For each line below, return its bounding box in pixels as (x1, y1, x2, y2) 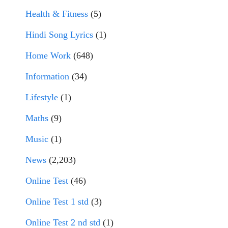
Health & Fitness (25, 9, 88, 19)
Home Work (25, 50, 71, 61)
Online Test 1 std (25, 196, 89, 207)
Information (25, 71, 69, 81)
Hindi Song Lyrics (25, 30, 93, 40)
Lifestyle (25, 92, 58, 102)
